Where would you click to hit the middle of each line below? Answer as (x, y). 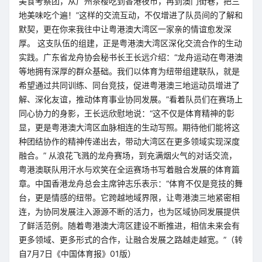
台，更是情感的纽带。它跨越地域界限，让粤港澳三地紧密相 (129, 197)
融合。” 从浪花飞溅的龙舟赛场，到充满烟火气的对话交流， (128, 155)
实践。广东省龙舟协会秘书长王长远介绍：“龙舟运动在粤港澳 (131, 57)
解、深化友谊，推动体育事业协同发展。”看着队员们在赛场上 (131, 99)
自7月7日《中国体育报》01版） (77, 254)
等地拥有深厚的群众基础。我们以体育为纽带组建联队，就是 (129, 71)
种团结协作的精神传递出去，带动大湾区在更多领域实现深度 (129, 141)
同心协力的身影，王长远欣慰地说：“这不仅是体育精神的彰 (127, 113)
